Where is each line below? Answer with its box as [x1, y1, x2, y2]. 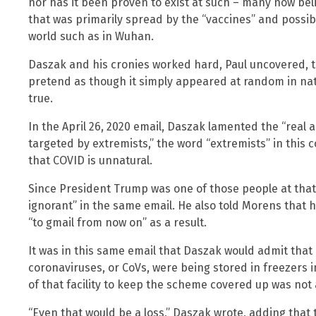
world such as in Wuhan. [28, 29, 154, 43]
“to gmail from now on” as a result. [28, 215, 207, 229]
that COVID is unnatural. [28, 153, 152, 167]
